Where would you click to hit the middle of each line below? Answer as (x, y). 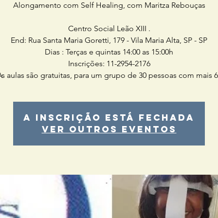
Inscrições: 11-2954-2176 (109, 64)
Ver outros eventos (109, 129)
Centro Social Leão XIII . (109, 28)
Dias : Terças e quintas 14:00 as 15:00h (109, 52)
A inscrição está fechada (109, 118)
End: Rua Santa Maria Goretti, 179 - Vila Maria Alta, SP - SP (109, 40)
